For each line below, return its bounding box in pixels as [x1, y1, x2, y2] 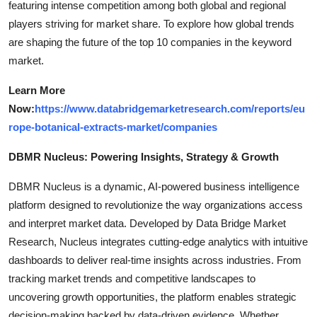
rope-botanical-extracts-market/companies [8, 120, 217, 133]
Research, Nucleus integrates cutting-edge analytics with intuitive [8, 235, 308, 248]
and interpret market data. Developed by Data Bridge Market [8, 217, 286, 229]
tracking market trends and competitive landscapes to [8, 272, 255, 284]
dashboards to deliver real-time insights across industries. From [8, 253, 301, 266]
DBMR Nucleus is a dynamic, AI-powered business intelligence [8, 180, 299, 192]
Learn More [8, 83, 65, 96]
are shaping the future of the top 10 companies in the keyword [8, 35, 292, 48]
